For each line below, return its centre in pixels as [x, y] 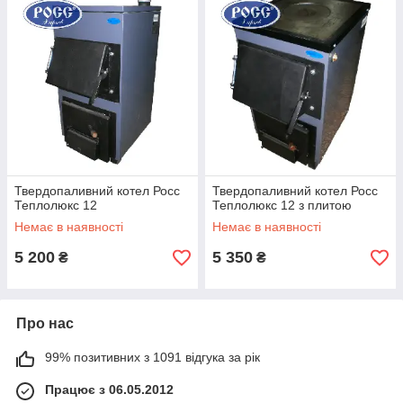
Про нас [45, 323]
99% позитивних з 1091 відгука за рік [152, 357]
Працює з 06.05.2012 [109, 390]
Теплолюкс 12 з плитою [282, 205]
